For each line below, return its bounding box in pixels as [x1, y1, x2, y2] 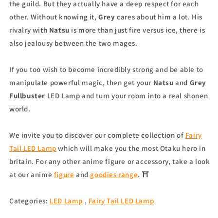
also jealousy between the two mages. [9, 38, 138, 48]
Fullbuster [9, 91, 45, 100]
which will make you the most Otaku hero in [56, 144, 206, 153]
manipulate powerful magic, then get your [9, 78, 153, 87]
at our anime [9, 170, 54, 179]
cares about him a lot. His [115, 12, 202, 21]
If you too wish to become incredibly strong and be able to [9, 65, 203, 74]
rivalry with [9, 25, 48, 35]
